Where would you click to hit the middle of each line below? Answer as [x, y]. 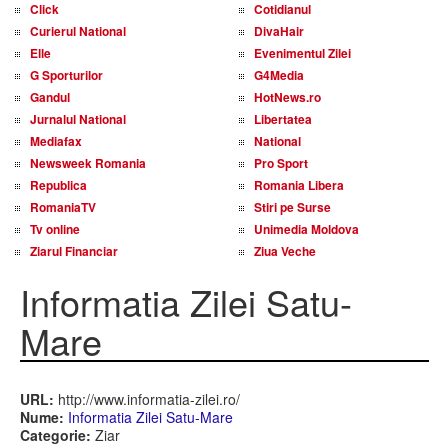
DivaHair [279, 31]
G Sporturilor [66, 75]
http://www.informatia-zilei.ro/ [146, 399]
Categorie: [55, 435]
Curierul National [78, 31]
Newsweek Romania [88, 163]
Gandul [50, 97]
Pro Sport [281, 163]
